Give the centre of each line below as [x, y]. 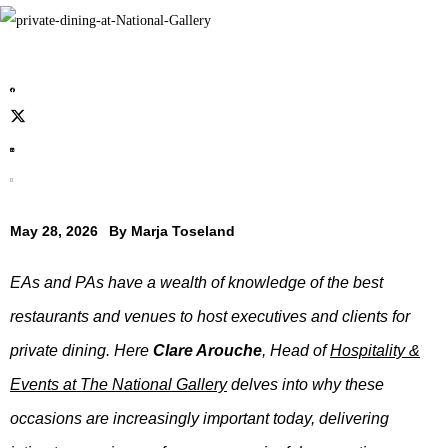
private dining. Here [81, 351]
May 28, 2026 [54, 231]
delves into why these [305, 385]
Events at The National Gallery [118, 385]
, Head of [296, 351]
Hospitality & [375, 351]
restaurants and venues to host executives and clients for [210, 317]
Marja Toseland [183, 231]
